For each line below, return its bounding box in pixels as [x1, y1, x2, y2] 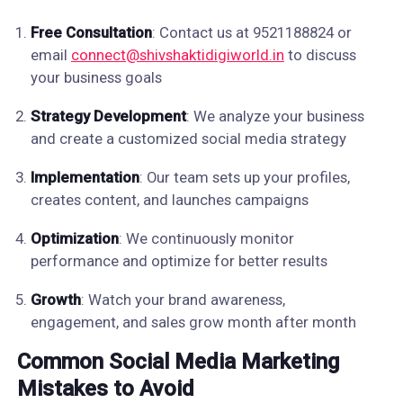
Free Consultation [30, 23, 152, 41]
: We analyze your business [185, 107, 364, 125]
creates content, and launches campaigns [30, 191, 309, 209]
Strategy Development [30, 107, 186, 125]
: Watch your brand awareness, [80, 291, 285, 309]
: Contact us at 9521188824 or [151, 23, 352, 41]
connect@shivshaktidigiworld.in [70, 46, 284, 64]
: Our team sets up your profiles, [139, 168, 350, 186]
